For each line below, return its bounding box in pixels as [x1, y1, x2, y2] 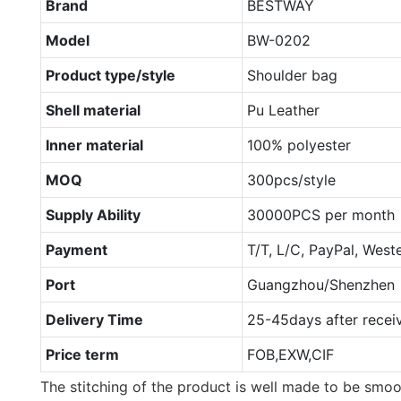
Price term [45, 345, 119, 363]
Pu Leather [246, 100, 320, 119]
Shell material [45, 100, 141, 119]
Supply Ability [45, 205, 141, 224]
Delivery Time [45, 310, 143, 328]
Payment [45, 240, 107, 259]
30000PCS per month [246, 205, 395, 224]
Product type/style [45, 65, 175, 84]
